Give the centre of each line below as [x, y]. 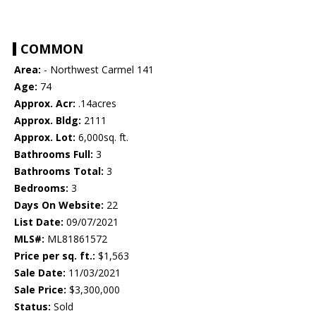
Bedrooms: [41, 188]
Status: [32, 307]
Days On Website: [59, 205]
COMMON [52, 49]
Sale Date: [40, 273]
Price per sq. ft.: [55, 256]
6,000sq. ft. [102, 138]
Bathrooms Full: [54, 154]
